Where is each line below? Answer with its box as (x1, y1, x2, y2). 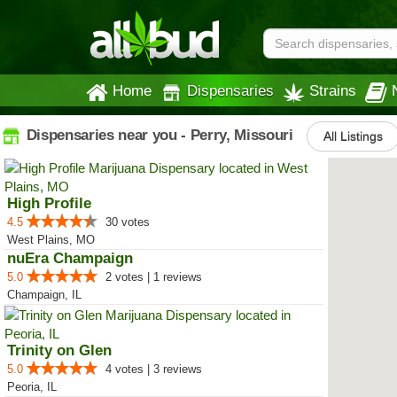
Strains (309, 82, 356, 98)
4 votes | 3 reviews (105, 362, 202, 376)
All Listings (323, 129, 383, 144)
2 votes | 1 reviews (105, 270, 202, 284)
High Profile (7, 195, 91, 212)
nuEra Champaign (7, 250, 133, 267)
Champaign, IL (7, 288, 82, 301)
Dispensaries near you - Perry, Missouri (22, 126, 293, 144)
